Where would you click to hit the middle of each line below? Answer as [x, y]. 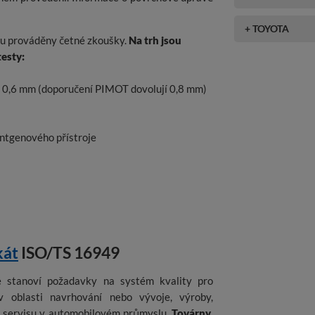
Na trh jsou [155, 40]
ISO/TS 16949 [69, 253]
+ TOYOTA [267, 28]
